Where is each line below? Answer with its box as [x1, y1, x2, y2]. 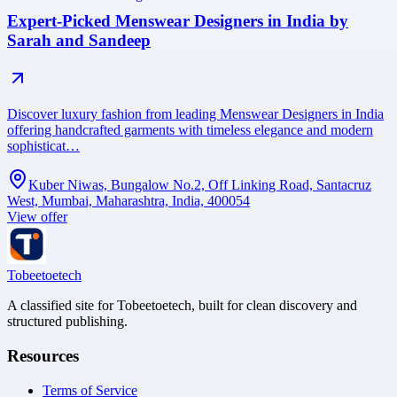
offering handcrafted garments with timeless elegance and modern [7, 122, 373, 138]
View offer [7, 209, 67, 225]
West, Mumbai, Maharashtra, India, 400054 [7, 193, 250, 209]
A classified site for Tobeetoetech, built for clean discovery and [7, 298, 357, 314]
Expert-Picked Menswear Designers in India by [7, 12, 348, 31]
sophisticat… [7, 138, 80, 154]
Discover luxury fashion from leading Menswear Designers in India [7, 106, 384, 122]
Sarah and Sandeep [7, 31, 151, 51]
